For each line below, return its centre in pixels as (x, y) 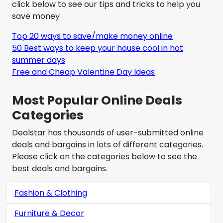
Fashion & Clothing (51, 193)
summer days (39, 60)
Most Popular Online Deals (97, 100)
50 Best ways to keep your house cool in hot (98, 48)
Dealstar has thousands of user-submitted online (108, 132)
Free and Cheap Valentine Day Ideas (83, 72)
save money (36, 16)
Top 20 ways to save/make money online (92, 36)
